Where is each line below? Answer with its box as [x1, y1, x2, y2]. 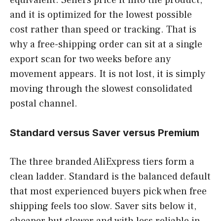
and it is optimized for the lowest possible [10, 8, 192, 21]
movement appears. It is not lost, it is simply [10, 67, 205, 80]
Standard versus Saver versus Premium [10, 126, 199, 139]
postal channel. [10, 97, 77, 110]
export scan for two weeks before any [10, 52, 171, 66]
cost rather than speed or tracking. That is [10, 23, 196, 36]
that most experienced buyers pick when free [10, 184, 207, 198]
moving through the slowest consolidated [10, 82, 192, 95]
